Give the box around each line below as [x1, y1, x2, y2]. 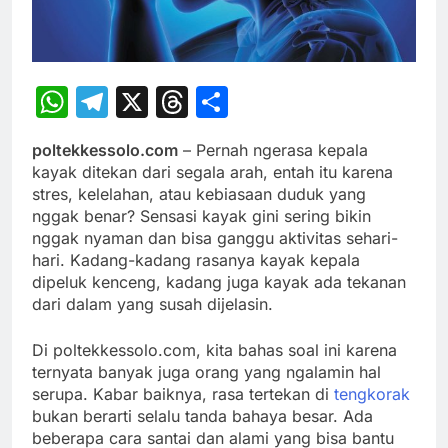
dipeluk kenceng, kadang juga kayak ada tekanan [32, 272, 406, 293]
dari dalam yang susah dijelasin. [32, 294, 273, 315]
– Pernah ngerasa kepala [178, 140, 368, 161]
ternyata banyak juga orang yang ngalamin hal [32, 362, 381, 383]
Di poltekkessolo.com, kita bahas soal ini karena [32, 340, 397, 361]
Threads [188, 82, 313, 122]
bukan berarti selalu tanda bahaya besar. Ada [32, 406, 373, 427]
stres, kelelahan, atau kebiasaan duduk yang [32, 184, 366, 205]
